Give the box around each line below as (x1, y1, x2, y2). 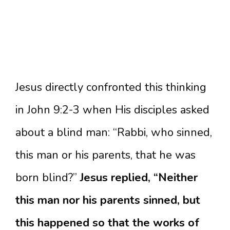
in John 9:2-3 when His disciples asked (15, 102, 209, 118)
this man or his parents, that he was (15, 147, 196, 163)
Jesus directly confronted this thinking (15, 80, 206, 95)
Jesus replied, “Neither (80, 170, 198, 185)
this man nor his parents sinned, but (15, 193, 200, 208)
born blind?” (15, 170, 80, 185)
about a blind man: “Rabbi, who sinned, (15, 125, 212, 140)
